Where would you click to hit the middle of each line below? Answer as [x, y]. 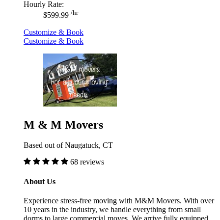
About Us [40, 181]
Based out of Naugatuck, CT [68, 145]
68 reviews [87, 162]
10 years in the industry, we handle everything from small [112, 209]
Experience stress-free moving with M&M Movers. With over [119, 200]
